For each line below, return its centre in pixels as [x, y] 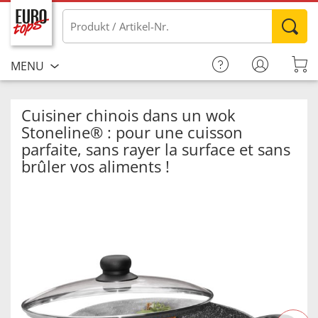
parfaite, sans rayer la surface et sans [156, 149]
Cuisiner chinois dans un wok [128, 115]
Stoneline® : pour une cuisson [132, 132]
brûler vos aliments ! [95, 166]
